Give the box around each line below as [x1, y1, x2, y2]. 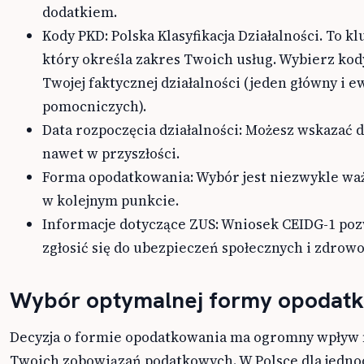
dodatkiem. [42, 2, 117, 23]
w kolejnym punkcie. [42, 191, 179, 211]
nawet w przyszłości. [42, 144, 180, 164]
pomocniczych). [42, 97, 146, 117]
